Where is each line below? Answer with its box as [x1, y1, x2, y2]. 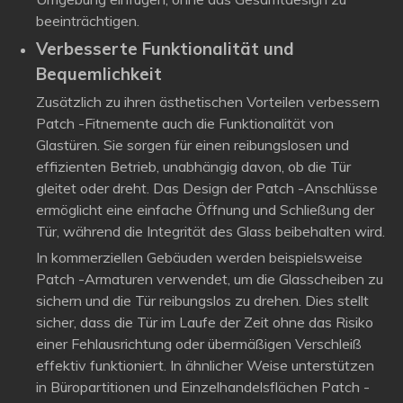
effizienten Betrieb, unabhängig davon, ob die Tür [36, 157, 351, 175]
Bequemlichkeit [36, 63, 162, 85]
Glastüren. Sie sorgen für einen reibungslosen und [36, 136, 349, 154]
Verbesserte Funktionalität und [36, 38, 294, 59]
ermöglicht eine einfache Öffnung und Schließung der [36, 201, 374, 219]
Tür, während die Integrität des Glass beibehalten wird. [36, 222, 385, 240]
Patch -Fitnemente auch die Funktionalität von [36, 114, 334, 132]
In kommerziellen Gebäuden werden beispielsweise [36, 248, 363, 266]
